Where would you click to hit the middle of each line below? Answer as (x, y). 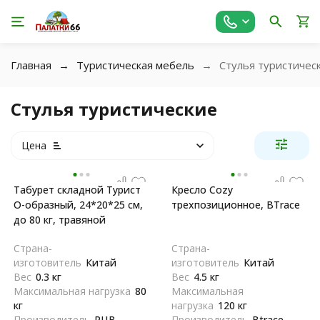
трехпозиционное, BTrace (236, 205)
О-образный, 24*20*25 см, (78, 205)
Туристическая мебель (135, 65)
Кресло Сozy (202, 190)
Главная (31, 65)
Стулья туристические (114, 109)
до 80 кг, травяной (60, 220)
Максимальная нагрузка (72, 291)
